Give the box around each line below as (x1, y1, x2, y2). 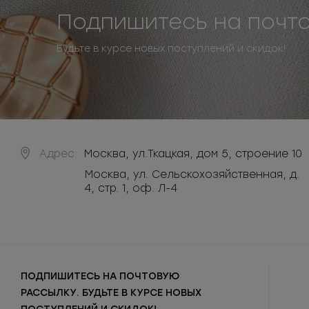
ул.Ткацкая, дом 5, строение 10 (132, 147, 302, 160)
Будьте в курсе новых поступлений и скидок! (57, 42, 286, 54)
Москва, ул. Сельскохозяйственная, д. (85, 168, 299, 181)
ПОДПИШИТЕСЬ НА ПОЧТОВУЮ (21, 270, 179, 282)
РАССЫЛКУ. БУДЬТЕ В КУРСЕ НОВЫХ (21, 286, 201, 299)
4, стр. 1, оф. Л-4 (85, 181, 177, 195)
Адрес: (39, 147, 77, 160)
